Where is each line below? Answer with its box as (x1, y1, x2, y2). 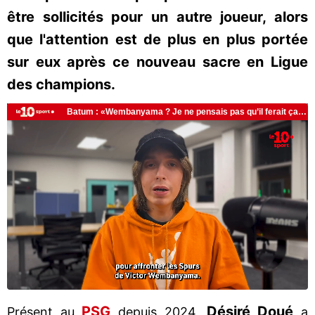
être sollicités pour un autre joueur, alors (7, 8, 308, 25)
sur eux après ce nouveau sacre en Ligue (7, 53, 308, 70)
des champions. (7, 76, 115, 93)
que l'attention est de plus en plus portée (7, 31, 308, 48)
